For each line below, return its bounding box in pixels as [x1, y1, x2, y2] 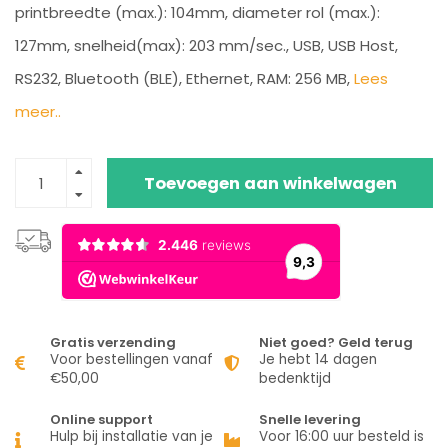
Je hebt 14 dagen [259, 350, 377, 369]
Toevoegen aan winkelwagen [143, 171, 397, 195]
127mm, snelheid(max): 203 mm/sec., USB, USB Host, [15, 35, 398, 56]
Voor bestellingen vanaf [50, 350, 213, 369]
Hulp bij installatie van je [50, 427, 213, 446]
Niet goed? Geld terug [259, 333, 413, 352]
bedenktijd [259, 369, 331, 388]
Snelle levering [259, 410, 361, 429]
